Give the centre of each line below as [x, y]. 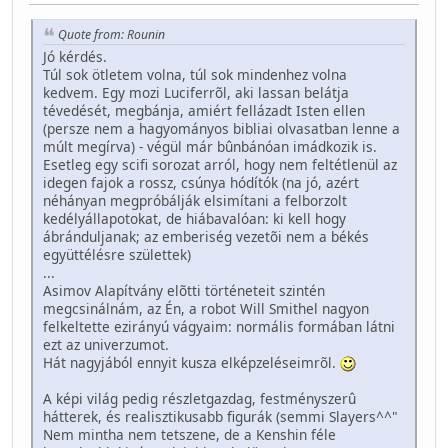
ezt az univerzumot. [106, 345]
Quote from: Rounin [111, 34]
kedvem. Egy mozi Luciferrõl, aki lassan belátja [196, 93]
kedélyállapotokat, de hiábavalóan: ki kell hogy [194, 219]
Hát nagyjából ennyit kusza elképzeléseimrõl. [191, 363]
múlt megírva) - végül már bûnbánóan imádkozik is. [210, 147]
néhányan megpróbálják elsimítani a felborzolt [195, 201]
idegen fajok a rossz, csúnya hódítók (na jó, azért [201, 183]
